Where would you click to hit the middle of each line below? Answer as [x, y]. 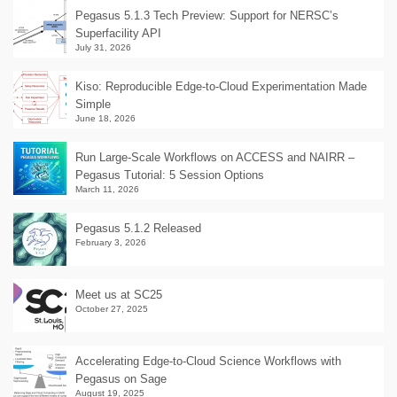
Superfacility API [118, 33]
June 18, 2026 [105, 118]
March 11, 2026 [107, 189]
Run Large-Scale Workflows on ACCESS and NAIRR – [215, 157]
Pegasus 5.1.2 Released [138, 228]
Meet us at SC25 [119, 295]
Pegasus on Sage [121, 379]
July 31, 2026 [103, 47]
